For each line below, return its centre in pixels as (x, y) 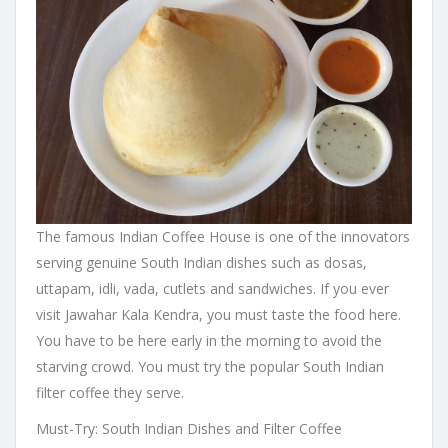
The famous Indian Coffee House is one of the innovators (223, 237)
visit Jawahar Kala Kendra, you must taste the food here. (218, 315)
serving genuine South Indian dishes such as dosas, (201, 263)
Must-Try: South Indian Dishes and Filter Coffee (189, 429)
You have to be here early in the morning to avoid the (209, 341)
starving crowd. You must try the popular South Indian (210, 367)
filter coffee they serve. (110, 393)
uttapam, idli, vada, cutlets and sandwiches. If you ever (212, 289)
